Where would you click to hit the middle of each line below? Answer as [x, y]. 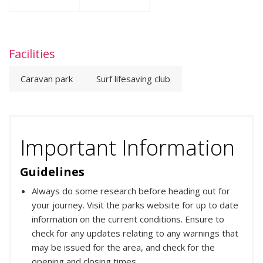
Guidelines [52, 172]
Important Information [127, 148]
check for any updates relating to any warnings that [135, 233]
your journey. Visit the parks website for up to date [135, 205]
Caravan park [47, 79]
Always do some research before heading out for [131, 191]
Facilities [32, 54]
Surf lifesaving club [133, 79]
